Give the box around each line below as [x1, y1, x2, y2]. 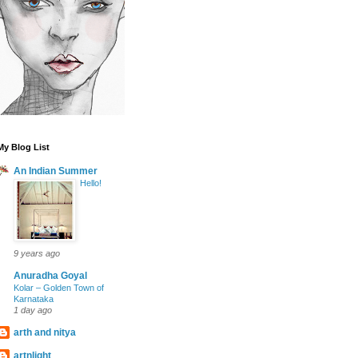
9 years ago [14, 248, 60, 258]
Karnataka [14, 293, 54, 304]
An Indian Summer [14, 165, 97, 177]
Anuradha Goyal [14, 269, 87, 281]
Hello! [80, 177, 101, 188]
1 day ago [14, 304, 52, 315]
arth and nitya [14, 326, 76, 338]
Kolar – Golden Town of [14, 282, 104, 292]
